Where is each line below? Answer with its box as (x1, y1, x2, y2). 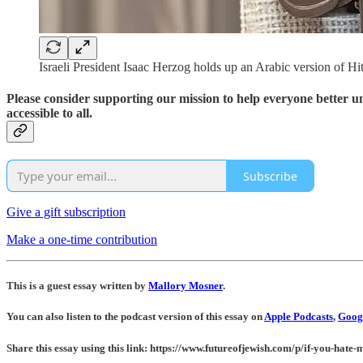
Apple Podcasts (264, 310, 333, 323)
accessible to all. (6, 105, 92, 120)
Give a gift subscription (6, 205, 126, 220)
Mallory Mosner (148, 280, 223, 293)
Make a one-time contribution (6, 233, 157, 247)
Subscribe (243, 168, 297, 184)
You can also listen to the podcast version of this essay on (6, 310, 264, 323)
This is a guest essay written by (6, 280, 148, 293)
